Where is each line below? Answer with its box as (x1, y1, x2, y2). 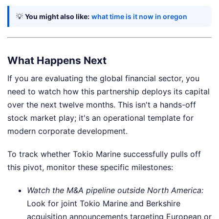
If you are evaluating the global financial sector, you (7, 73, 199, 83)
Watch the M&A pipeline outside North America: (27, 185, 203, 195)
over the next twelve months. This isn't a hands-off (7, 100, 196, 109)
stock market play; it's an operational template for (7, 113, 194, 123)
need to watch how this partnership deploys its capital (7, 87, 210, 96)
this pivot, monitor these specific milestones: (7, 162, 173, 172)
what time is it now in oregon (91, 12, 187, 21)
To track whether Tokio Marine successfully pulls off (7, 149, 201, 159)
